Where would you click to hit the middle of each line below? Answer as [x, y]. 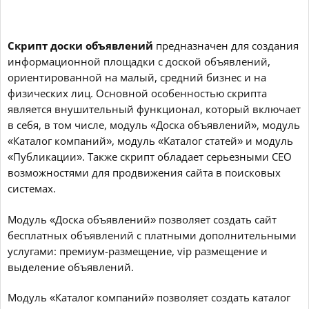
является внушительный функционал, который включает [154, 109]
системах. [32, 189]
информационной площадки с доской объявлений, [139, 62]
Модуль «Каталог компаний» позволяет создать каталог [149, 298]
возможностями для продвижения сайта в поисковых [144, 173]
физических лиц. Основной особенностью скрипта [137, 93]
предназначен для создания [226, 46]
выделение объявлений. [71, 267]
